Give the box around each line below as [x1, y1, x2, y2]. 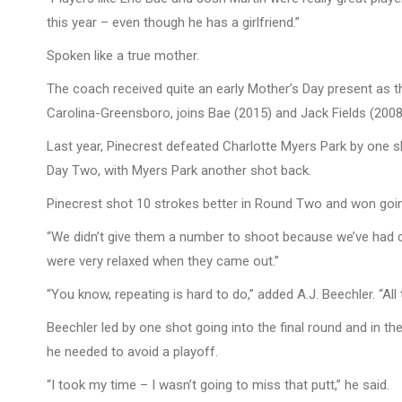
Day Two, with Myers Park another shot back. [47, 162, 311, 179]
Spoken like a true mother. [47, 48, 199, 64]
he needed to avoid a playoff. [47, 344, 218, 360]
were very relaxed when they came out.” [47, 253, 279, 269]
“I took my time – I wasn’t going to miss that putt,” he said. [47, 377, 389, 393]
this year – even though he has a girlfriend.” [47, 14, 300, 31]
